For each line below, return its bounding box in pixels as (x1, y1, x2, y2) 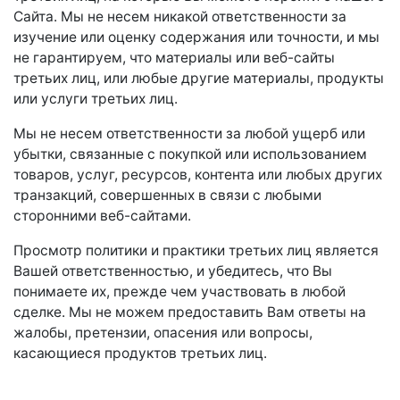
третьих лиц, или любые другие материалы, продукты (13, 70, 384, 87)
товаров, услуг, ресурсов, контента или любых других (13, 166, 382, 183)
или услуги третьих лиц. (13, 90, 178, 107)
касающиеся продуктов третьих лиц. (13, 345, 267, 362)
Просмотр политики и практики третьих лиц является (13, 242, 379, 259)
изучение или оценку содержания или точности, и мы (13, 29, 379, 46)
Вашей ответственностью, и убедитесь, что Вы (13, 262, 332, 279)
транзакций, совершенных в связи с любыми (13, 187, 321, 204)
